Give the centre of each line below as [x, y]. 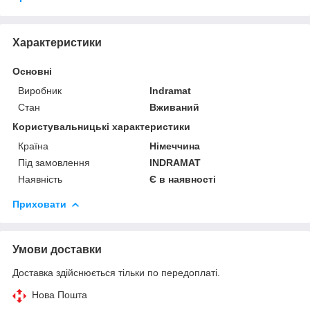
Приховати [39, 204]
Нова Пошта [60, 294]
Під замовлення [54, 162]
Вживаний [175, 107]
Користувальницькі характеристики [101, 126]
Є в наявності [183, 179]
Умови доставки [57, 249]
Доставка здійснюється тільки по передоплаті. [116, 272]
